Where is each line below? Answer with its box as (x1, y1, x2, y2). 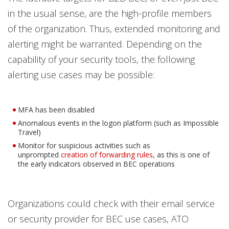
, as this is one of (153, 150, 210, 160)
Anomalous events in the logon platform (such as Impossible (18, 118, 219, 128)
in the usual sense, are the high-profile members (8, 7, 212, 20)
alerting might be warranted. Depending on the (8, 38, 202, 51)
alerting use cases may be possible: (8, 68, 154, 81)
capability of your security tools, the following (8, 53, 195, 66)
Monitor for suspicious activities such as (18, 141, 150, 151)
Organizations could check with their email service (8, 197, 215, 210)
